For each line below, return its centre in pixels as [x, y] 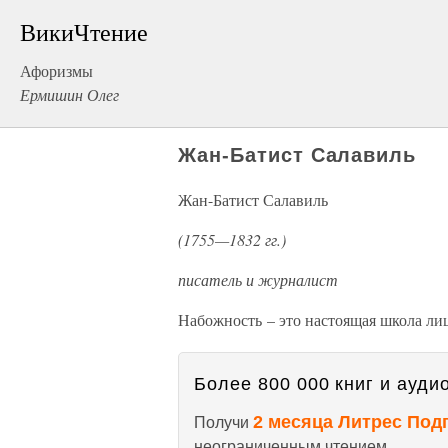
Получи [223, 422]
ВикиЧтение [84, 32]
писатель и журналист [258, 279]
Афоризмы [56, 70]
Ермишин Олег [69, 94]
